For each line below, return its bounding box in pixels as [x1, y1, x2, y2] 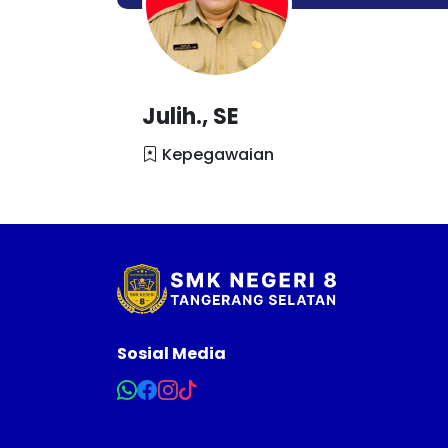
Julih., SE [142, 101, 239, 132]
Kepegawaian [158, 143, 274, 166]
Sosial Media [117, 342, 226, 365]
